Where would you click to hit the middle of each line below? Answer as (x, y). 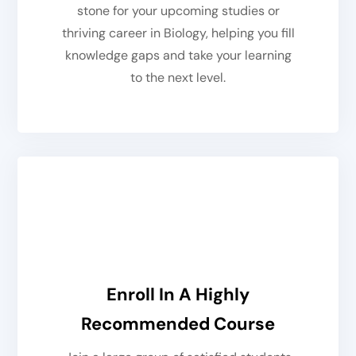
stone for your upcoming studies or (178, 11)
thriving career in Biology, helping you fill (178, 33)
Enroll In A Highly (178, 295)
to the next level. (178, 78)
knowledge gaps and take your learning (178, 56)
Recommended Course (178, 324)
